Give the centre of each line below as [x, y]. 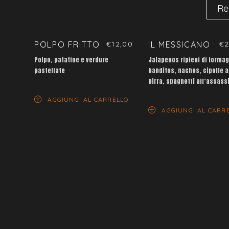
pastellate [50, 71]
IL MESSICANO [179, 45]
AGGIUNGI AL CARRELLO [88, 100]
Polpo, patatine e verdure [72, 60]
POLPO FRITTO [67, 45]
